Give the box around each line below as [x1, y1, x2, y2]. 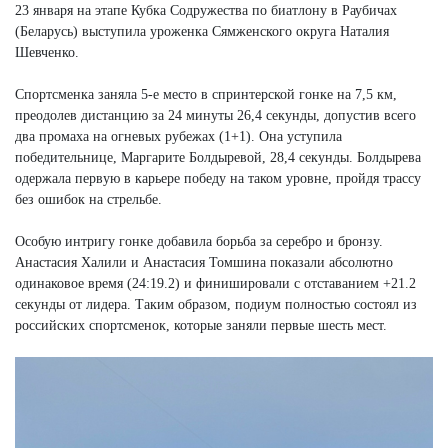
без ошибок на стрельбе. [15, 191, 162, 207]
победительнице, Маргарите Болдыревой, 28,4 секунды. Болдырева [15, 149, 421, 165]
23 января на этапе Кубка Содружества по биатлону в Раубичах [15, 2, 397, 18]
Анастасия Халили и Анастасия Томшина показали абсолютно [15, 254, 393, 270]
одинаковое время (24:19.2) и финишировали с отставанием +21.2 [15, 275, 416, 291]
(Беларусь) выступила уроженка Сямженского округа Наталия [15, 23, 389, 39]
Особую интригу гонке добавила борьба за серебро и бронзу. [15, 233, 383, 249]
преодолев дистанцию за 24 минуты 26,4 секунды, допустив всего [15, 107, 416, 123]
